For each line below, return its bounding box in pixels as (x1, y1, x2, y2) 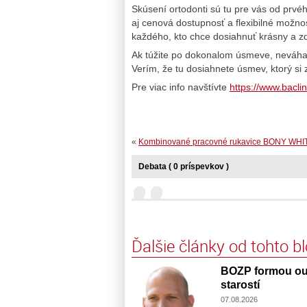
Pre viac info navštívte (132, 82, 230, 93)
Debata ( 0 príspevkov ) (138, 161, 229, 171)
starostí (221, 278, 260, 291)
